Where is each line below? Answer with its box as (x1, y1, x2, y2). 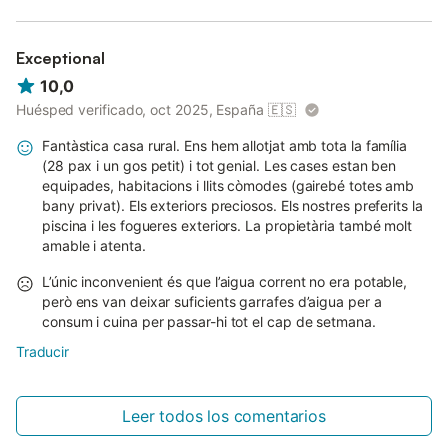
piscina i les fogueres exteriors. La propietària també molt (42, 216, 413, 234)
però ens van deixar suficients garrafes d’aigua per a (42, 292, 382, 310)
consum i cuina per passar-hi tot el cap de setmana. (42, 312, 376, 330)
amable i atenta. (42, 236, 146, 254)
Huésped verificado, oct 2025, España (16, 100, 264, 118)
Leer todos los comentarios (122, 405, 326, 426)
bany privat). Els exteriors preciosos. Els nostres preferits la (42, 196, 423, 214)
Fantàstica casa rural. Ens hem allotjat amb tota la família (42, 136, 408, 154)
